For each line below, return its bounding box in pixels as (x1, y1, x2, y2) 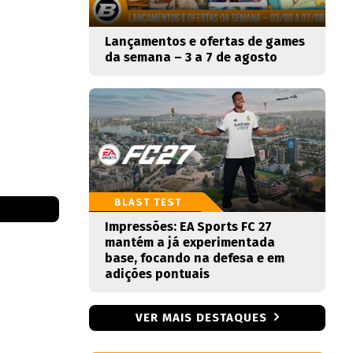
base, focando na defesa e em (105, 251, 284, 266)
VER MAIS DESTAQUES (136, 310, 267, 325)
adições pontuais (105, 266, 210, 281)
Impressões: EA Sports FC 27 (105, 219, 272, 234)
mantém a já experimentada (105, 235, 275, 250)
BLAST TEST (114, 196, 182, 208)
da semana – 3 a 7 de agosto (105, 50, 277, 65)
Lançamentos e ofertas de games (105, 34, 305, 49)
